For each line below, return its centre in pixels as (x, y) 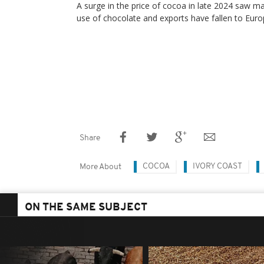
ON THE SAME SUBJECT (86, 208)
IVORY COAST (217, 166)
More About (100, 167)
